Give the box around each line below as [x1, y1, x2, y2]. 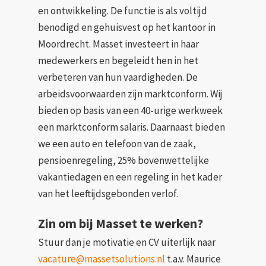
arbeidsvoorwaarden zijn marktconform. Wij [38, 87, 223, 100]
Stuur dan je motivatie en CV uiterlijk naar [38, 236, 216, 249]
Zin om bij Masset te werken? [38, 215, 204, 232]
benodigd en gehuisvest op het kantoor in [38, 20, 216, 34]
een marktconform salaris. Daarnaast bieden [38, 120, 226, 134]
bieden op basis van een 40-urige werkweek [38, 103, 223, 117]
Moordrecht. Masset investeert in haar [38, 37, 199, 50]
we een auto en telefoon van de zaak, [38, 137, 197, 150]
